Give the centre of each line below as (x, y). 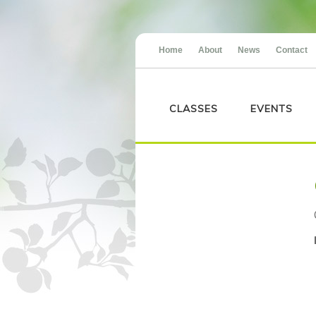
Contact (292, 50)
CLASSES (194, 109)
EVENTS (272, 109)
